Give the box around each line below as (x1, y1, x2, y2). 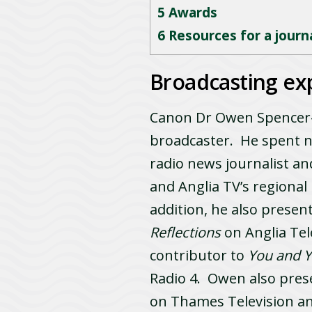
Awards (165, 3, 218, 22)
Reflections (150, 222, 221, 242)
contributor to (150, 245, 249, 265)
